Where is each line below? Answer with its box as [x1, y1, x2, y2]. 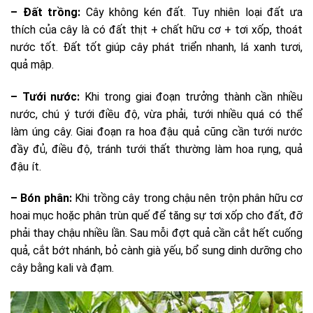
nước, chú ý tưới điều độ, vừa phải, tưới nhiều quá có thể [10, 107, 303, 121]
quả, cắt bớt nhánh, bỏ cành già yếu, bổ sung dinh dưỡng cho [10, 244, 303, 258]
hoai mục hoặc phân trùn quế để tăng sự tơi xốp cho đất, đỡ [10, 209, 303, 223]
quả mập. [10, 57, 54, 71]
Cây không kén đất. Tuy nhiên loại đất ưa [85, 5, 303, 19]
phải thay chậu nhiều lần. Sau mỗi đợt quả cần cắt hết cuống [10, 226, 303, 240]
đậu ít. [10, 159, 41, 173]
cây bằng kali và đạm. [10, 261, 114, 275]
